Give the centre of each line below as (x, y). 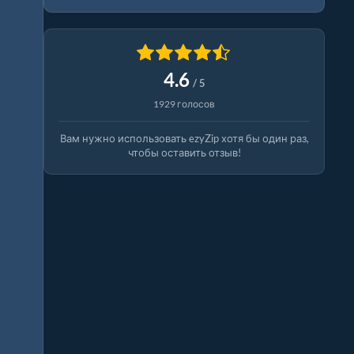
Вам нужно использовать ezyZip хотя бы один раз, (184, 139)
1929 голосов (184, 104)
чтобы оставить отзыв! (184, 153)
